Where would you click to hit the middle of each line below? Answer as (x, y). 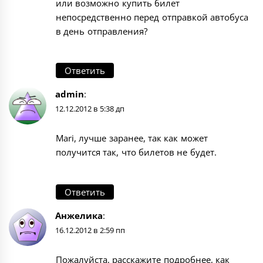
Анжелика (79, 215)
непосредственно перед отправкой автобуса (152, 17)
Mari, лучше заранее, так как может (132, 138)
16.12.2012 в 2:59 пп (90, 230)
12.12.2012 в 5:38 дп (90, 109)
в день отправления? (102, 31)
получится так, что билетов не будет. (136, 152)
